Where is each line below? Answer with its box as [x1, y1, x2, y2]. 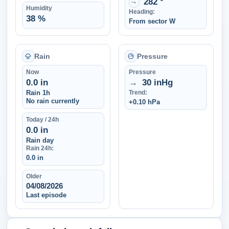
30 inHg [139, 77, 173, 87]
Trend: [129, 88, 148, 96]
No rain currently [26, 97, 79, 105]
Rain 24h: [26, 145, 54, 152]
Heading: [129, 8, 155, 16]
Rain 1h [26, 88, 50, 97]
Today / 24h [26, 116, 59, 124]
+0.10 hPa [129, 98, 161, 106]
